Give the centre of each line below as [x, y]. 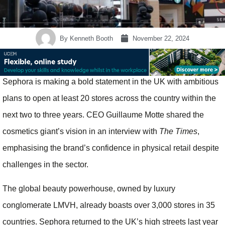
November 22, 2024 [161, 38]
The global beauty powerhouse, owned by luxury [89, 188]
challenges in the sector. [45, 165]
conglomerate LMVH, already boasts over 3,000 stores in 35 [109, 205]
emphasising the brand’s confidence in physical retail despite [111, 148]
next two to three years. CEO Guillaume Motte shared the [103, 115]
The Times [178, 132]
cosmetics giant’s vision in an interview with [81, 132]
